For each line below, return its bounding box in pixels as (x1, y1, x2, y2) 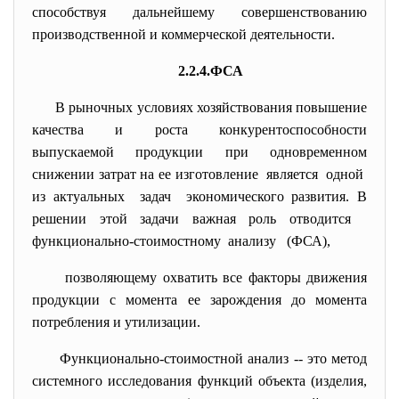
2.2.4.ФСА (178, 63, 243, 78)
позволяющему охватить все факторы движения (65, 270, 368, 285)
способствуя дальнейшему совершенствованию (32, 4, 367, 20)
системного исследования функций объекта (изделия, (32, 373, 367, 388)
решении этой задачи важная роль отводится (32, 211, 367, 226)
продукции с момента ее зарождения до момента (32, 292, 367, 307)
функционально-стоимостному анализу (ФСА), (32, 233, 330, 248)
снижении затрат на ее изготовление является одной (32, 167, 367, 182)
